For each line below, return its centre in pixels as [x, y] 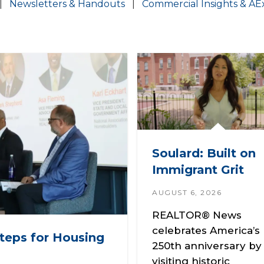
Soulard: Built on [204, 153]
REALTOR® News [197, 215]
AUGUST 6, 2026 [187, 192]
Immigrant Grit [198, 169]
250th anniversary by [207, 245]
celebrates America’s [206, 230]
